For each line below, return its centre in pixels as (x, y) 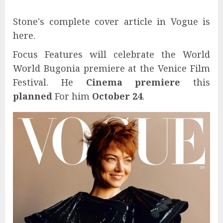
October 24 (116, 96)
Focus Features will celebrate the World (111, 54)
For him (71, 96)
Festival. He (50, 82)
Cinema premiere (139, 82)
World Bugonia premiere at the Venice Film (111, 68)
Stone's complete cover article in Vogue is (111, 21)
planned (33, 96)
